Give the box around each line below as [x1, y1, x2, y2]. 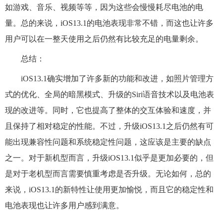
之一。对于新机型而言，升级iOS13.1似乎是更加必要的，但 [5, 154, 214, 162]
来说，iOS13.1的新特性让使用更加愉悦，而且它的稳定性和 [5, 185, 214, 194]
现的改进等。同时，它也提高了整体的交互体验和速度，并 [5, 106, 211, 114]
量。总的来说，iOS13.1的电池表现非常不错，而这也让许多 [5, 19, 214, 27]
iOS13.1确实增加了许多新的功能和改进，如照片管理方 [21, 74, 214, 83]
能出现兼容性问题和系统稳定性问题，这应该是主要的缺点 [5, 138, 211, 146]
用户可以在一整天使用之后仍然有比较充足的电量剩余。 [5, 35, 203, 43]
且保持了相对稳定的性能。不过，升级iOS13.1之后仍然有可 [5, 122, 214, 130]
